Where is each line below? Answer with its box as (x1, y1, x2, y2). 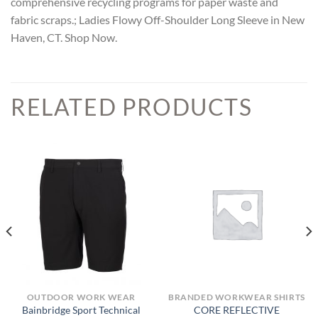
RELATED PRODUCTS (11, 93, 253, 121)
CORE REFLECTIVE (194, 304, 280, 316)
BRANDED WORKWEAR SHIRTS (168, 291, 305, 302)
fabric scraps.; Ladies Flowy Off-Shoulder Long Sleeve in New (11, 13, 305, 27)
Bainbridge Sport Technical (22, 304, 141, 316)
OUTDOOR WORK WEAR (26, 291, 136, 302)
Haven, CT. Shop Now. (11, 31, 117, 45)
